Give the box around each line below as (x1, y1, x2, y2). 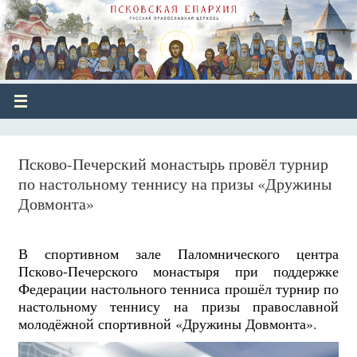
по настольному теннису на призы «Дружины (18, 172, 331, 194)
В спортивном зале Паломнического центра (18, 243, 339, 263)
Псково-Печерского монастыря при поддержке (18, 261, 339, 280)
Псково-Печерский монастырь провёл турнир (18, 152, 328, 175)
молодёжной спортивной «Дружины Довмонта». (18, 313, 317, 333)
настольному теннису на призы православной (18, 296, 339, 316)
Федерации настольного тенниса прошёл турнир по (18, 278, 339, 298)
